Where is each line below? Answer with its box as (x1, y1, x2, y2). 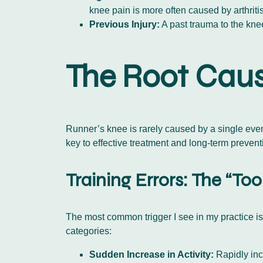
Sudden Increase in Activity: (89, 249, 214, 259)
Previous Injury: (89, 19, 160, 30)
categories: (66, 225, 112, 236)
